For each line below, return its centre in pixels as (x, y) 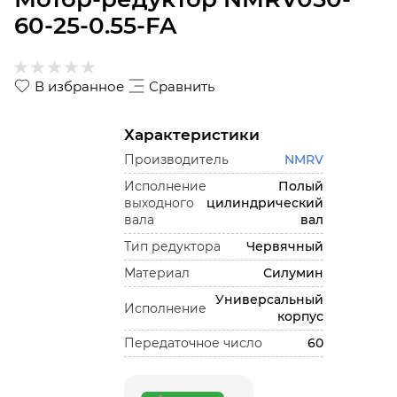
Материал (156, 273)
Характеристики (191, 135)
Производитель (176, 160)
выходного (159, 203)
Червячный (284, 246)
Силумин (293, 273)
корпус (300, 316)
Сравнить (182, 86)
